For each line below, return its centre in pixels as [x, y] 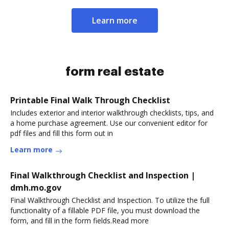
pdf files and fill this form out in [62, 133]
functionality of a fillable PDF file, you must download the [105, 210]
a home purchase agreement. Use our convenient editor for [109, 123]
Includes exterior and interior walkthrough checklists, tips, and [112, 113]
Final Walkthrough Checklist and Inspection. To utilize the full [110, 200]
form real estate [114, 72]
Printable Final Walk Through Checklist [90, 100]
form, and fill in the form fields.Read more [79, 221]
